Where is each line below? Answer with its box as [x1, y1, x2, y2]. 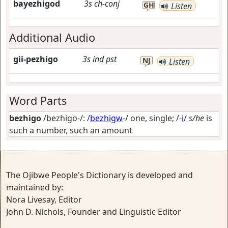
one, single [130, 112, 172, 124]
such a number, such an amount [9, 125, 132, 136]
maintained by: [6, 182, 63, 193]
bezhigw [90, 112, 123, 124]
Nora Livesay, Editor [6, 194, 82, 205]
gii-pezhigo [13, 53, 58, 65]
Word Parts [9, 93, 67, 108]
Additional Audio [9, 30, 95, 45]
